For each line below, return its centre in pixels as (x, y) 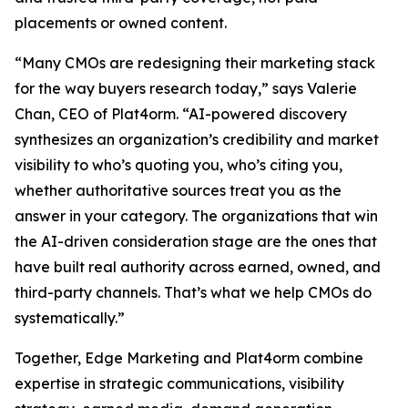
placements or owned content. (121, 23)
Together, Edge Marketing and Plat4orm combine (189, 358)
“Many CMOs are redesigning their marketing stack (195, 63)
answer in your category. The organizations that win (196, 216)
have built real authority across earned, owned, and (198, 267)
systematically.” (70, 318)
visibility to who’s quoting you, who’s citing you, (178, 165)
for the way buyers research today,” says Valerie (186, 88)
